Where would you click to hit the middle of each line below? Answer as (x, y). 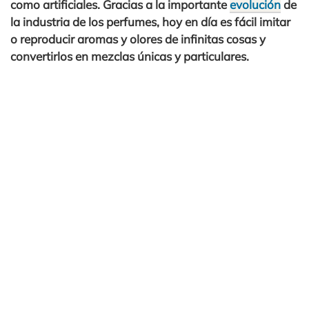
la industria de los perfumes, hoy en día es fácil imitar (150, 22)
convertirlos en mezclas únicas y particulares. (130, 56)
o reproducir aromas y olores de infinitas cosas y (138, 39)
